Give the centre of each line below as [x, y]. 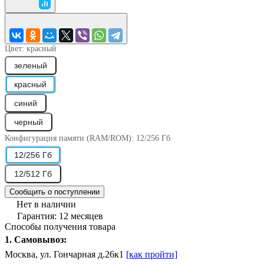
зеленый [31, 65]
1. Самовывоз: [36, 239]
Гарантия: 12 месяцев [60, 216]
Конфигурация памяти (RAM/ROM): [70, 138]
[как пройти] [152, 254]
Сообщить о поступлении [55, 192]
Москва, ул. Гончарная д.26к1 [65, 254]
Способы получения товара [60, 226]
